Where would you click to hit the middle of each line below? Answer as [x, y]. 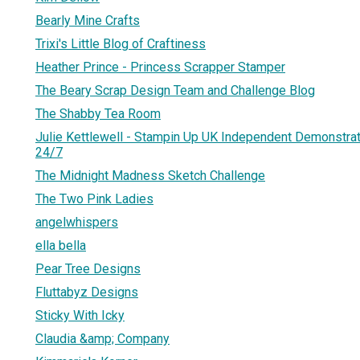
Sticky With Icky [80, 315]
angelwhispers [77, 222]
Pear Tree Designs [88, 268]
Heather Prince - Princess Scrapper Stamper [160, 67]
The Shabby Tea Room [98, 113]
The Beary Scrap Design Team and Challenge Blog [175, 90]
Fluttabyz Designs [87, 292]
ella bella [61, 245]
